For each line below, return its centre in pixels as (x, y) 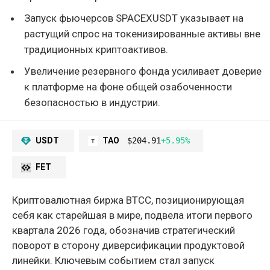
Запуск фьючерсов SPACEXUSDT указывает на (134, 18)
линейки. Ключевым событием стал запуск (113, 261)
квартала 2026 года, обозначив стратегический (124, 231)
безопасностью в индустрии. (92, 102)
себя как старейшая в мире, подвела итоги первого (132, 215)
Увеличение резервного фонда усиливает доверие (143, 71)
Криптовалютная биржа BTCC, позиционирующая (128, 200)
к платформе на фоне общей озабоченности (128, 86)
